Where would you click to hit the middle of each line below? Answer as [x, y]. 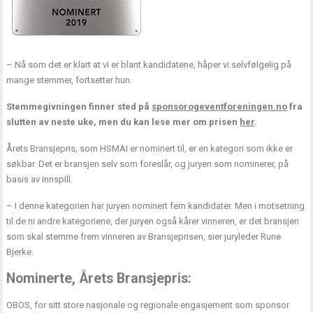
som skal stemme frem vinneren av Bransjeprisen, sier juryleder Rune [144, 237]
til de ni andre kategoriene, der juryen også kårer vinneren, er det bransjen [153, 221]
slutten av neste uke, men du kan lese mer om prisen [123, 122]
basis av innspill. [40, 180]
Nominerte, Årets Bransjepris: [99, 279]
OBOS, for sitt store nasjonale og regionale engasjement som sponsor [148, 305]
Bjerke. [20, 252]
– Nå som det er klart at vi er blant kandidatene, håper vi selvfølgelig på [149, 65]
